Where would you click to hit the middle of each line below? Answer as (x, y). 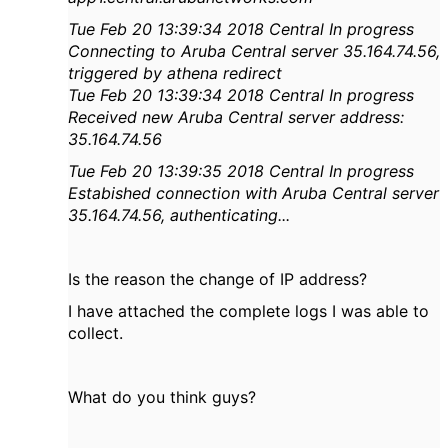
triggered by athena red (158, 73)
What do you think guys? (162, 397)
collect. (95, 333)
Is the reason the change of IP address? (217, 279)
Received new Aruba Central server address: (236, 117)
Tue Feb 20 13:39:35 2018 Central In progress (241, 171)
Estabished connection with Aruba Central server (253, 193)
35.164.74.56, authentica (158, 215)
